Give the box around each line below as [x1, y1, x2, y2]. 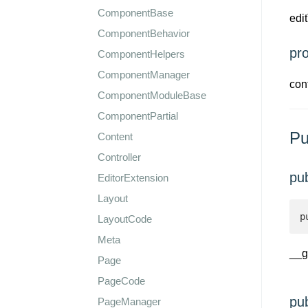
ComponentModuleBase [98, 89, 206, 101]
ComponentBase [98, 7, 173, 19]
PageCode [98, 275, 145, 287]
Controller [98, 151, 141, 163]
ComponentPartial [98, 110, 178, 122]
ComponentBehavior [98, 27, 190, 39]
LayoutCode [98, 213, 152, 225]
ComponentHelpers [98, 48, 185, 60]
